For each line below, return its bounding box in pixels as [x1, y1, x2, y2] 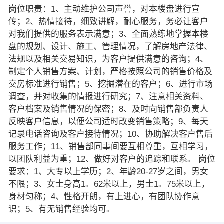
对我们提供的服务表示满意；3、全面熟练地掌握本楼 [8, 29, 208, 39]
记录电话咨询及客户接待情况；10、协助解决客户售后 [8, 129, 213, 139]
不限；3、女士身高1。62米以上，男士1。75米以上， [8, 179, 210, 189]
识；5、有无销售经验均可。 [8, 204, 115, 214]
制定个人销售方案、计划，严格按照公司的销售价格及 [8, 66, 212, 76]
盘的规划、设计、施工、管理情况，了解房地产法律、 [8, 41, 212, 51]
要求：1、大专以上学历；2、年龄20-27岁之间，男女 [8, 166, 208, 176]
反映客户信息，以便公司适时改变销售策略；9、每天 [8, 116, 208, 126]
